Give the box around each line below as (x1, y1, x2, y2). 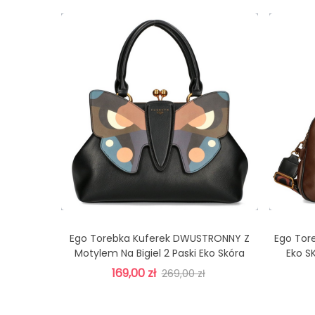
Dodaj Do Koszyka (128, 232, 205, 244)
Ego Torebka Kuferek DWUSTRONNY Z (70, 231, 250, 245)
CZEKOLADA (131, 261, 188, 275)
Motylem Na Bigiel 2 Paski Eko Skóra (75, 246, 245, 260)
